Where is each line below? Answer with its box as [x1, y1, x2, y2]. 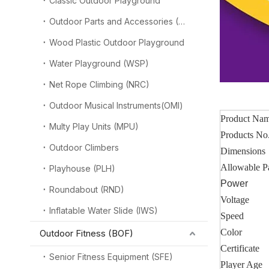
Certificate [220, 243, 259, 253]
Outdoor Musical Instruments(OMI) [49, 100, 183, 110]
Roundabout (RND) [49, 184, 124, 195]
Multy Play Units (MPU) [49, 121, 139, 131]
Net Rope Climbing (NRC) [49, 79, 150, 89]
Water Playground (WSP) [49, 58, 149, 68]
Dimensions [220, 146, 265, 156]
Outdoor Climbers [49, 142, 119, 153]
